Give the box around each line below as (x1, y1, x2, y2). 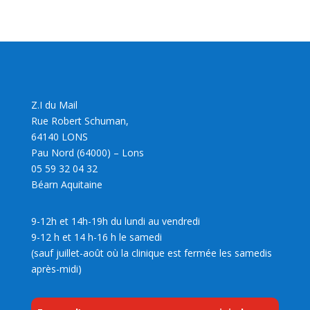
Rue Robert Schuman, (30, 113, 129, 127)
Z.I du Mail (30, 98, 77, 111)
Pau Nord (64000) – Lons (30, 145, 144, 159)
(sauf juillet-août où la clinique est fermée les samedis (30, 246, 272, 259)
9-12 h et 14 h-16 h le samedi (30, 230, 162, 244)
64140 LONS (30, 129, 88, 143)
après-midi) (30, 262, 82, 275)
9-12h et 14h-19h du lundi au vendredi (30, 214, 200, 228)
